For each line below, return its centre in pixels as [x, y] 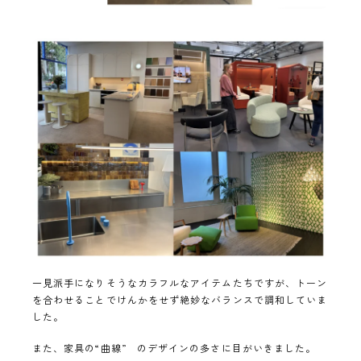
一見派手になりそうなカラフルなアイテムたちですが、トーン [180, 282]
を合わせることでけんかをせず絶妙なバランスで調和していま [180, 299]
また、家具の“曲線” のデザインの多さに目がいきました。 [174, 347]
